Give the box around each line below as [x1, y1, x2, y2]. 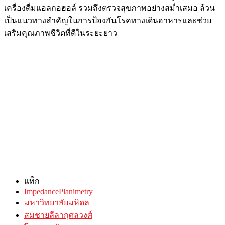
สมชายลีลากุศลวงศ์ [24, 210, 92, 219]
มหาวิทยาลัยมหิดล [24, 198, 89, 207]
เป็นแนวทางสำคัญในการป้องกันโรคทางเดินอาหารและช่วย [4, 16, 211, 25]
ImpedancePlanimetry [24, 187, 93, 196]
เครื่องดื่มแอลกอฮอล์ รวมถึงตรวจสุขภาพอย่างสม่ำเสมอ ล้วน [4, 3, 215, 12]
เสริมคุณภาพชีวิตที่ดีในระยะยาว [4, 28, 117, 37]
